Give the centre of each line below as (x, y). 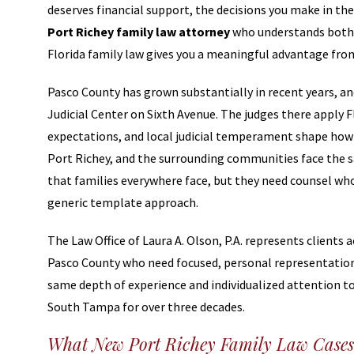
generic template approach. (123, 202)
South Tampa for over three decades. (146, 307)
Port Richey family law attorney (139, 32)
